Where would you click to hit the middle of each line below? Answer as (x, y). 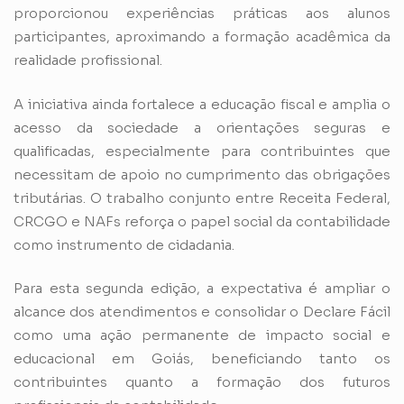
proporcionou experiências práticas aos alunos (202, 14)
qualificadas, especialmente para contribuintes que (202, 151)
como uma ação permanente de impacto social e (202, 335)
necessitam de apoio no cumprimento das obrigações (202, 174)
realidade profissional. (88, 60)
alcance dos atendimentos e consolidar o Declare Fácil (202, 312)
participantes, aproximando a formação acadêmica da (202, 37)
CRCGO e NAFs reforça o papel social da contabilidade (202, 221)
